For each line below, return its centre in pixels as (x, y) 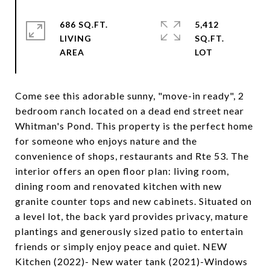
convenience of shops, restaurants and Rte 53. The (132, 156)
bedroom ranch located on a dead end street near (130, 111)
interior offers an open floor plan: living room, (122, 171)
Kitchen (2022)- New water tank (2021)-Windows (131, 261)
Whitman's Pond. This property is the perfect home (134, 126)
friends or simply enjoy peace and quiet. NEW (121, 246)
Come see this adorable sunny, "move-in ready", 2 (130, 96)
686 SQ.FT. (84, 24)
